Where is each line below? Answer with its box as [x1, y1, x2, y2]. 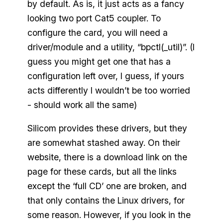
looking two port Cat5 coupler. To [27, 13, 161, 24]
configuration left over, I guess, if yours [27, 71, 184, 82]
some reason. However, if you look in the [27, 209, 191, 220]
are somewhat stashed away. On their [27, 137, 180, 148]
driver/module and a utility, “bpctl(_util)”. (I [27, 42, 195, 53]
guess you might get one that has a [27, 56, 171, 67]
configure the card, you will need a [27, 27, 168, 38]
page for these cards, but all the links [27, 166, 177, 177]
